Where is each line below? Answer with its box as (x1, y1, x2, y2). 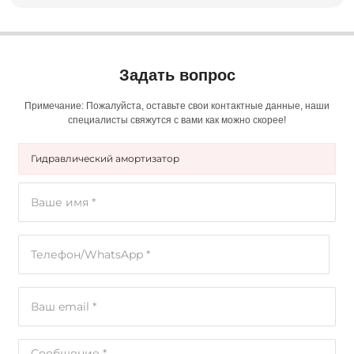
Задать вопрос (119, 66, 235, 84)
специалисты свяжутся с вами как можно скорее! (68, 115, 286, 126)
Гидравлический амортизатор (30, 153, 179, 164)
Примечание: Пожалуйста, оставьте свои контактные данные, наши (24, 100, 330, 111)
